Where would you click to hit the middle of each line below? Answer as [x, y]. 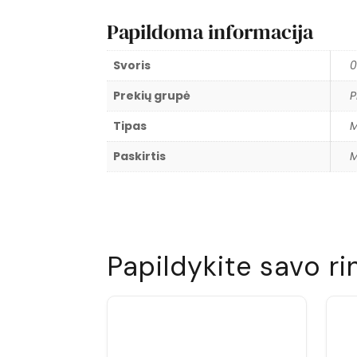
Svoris [132, 65]
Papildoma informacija [210, 31]
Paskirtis [140, 156]
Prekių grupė [152, 95]
